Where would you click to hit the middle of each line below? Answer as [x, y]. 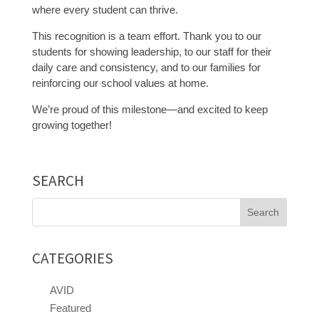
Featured [70, 308]
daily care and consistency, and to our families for [146, 67]
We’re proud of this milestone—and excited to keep [150, 109]
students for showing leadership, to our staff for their [151, 51]
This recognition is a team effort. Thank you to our [146, 36]
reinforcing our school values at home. [120, 83]
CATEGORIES [72, 258]
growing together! [72, 125]
